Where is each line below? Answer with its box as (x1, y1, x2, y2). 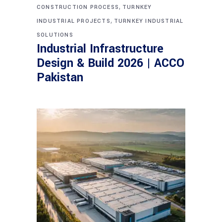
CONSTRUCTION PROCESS (37, 3, 119, 11)
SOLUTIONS (37, 31, 73, 39)
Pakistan (37, 69, 83, 86)
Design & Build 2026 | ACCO (37, 55, 184, 71)
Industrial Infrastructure (37, 40, 164, 57)
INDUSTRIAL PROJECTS (37, 17, 111, 25)
